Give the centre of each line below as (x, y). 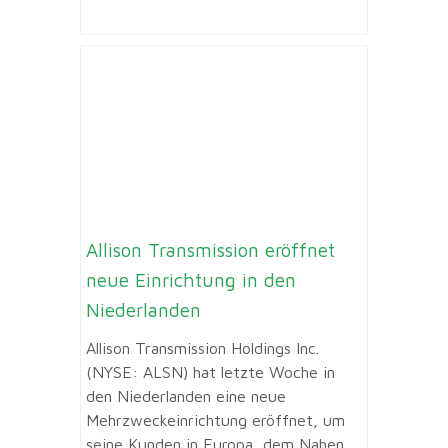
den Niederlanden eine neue (186, 396)
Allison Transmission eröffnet (210, 249)
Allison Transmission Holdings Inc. (202, 348)
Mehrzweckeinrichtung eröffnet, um (215, 420)
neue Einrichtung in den (191, 279)
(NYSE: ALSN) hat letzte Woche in (210, 372)
